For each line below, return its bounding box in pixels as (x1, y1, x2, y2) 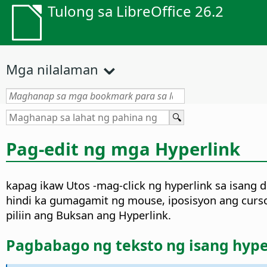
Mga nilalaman (6, 60, 98, 78)
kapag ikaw (6, 178, 63, 193)
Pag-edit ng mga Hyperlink (6, 136, 240, 161)
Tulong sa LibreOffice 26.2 (48, 1, 223, 21)
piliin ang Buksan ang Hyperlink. (6, 207, 171, 223)
